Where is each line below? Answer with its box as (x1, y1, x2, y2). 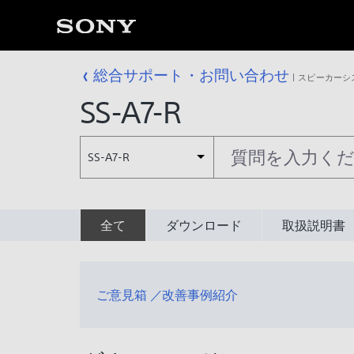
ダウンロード (165, 217, 242, 233)
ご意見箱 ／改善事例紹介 (96, 286, 239, 303)
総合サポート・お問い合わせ (92, 66, 290, 84)
